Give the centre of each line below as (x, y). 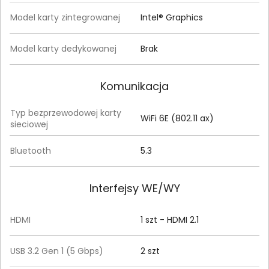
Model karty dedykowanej (63, 49)
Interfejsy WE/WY (134, 189)
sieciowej (29, 125)
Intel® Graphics (172, 18)
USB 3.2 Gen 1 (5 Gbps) (57, 251)
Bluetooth (31, 151)
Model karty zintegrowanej (65, 18)
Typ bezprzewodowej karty (66, 113)
